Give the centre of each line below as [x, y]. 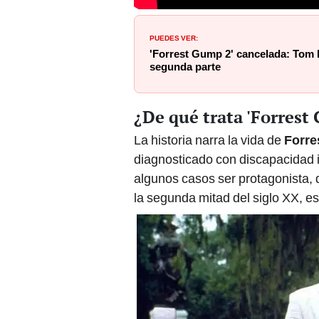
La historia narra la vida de [209, 140]
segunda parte [185, 67]
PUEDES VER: [174, 37]
